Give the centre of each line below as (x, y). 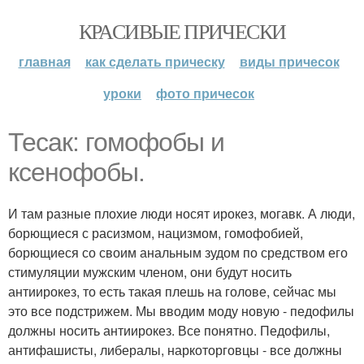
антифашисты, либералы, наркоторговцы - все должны (175, 350)
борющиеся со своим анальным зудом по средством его (178, 252)
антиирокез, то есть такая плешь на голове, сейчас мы (172, 291)
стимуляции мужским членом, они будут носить (150, 272)
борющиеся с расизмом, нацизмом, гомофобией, (156, 233)
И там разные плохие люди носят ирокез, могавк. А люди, (182, 213)
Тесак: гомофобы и (116, 142)
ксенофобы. (76, 172)
